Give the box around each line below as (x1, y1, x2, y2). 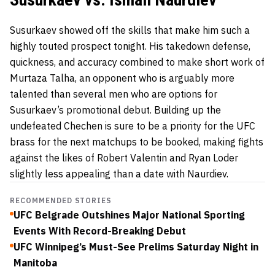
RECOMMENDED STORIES (10, 195, 112, 205)
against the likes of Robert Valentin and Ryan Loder (10, 151, 238, 164)
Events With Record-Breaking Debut (14, 224, 186, 237)
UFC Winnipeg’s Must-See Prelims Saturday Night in (14, 240, 258, 253)
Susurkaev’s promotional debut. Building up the (10, 103, 221, 116)
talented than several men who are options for (10, 87, 217, 100)
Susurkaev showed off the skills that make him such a (10, 23, 250, 36)
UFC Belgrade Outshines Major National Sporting (14, 208, 245, 221)
